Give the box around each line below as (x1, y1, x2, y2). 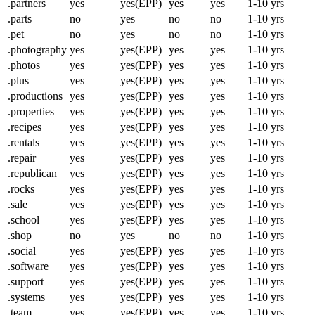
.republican (8, 167, 57, 180)
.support (8, 276, 44, 288)
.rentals (8, 136, 39, 149)
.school (8, 214, 39, 226)
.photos (8, 59, 40, 72)
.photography (8, 44, 67, 56)
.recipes (8, 121, 41, 134)
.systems (8, 291, 45, 304)
